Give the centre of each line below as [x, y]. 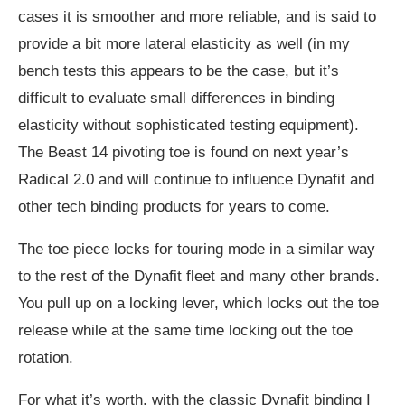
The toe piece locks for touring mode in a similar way [197, 250]
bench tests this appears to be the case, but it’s [179, 71]
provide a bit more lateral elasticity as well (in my [184, 44]
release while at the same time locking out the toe [185, 331]
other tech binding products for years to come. [174, 207]
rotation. [46, 358]
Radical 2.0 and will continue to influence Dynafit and [196, 180]
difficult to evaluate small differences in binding [176, 99]
